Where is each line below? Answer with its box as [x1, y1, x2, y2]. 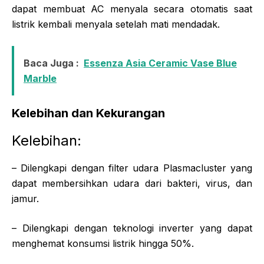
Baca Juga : [24, 57, 79, 69]
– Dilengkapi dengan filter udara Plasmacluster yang [12, 161, 252, 174]
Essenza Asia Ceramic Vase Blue [84, 57, 237, 69]
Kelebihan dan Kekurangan [12, 105, 165, 120]
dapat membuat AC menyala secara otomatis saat [12, 2, 252, 15]
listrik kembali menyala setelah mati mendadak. [12, 18, 220, 30]
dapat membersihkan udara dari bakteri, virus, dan [12, 177, 252, 189]
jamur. [12, 192, 39, 204]
